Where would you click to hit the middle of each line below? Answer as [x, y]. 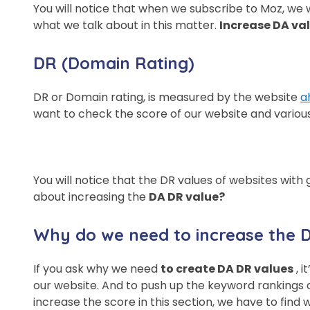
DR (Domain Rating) [114, 63]
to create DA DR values [227, 269]
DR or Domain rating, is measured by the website [167, 98]
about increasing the [91, 197]
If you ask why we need [97, 269]
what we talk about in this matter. [126, 26]
